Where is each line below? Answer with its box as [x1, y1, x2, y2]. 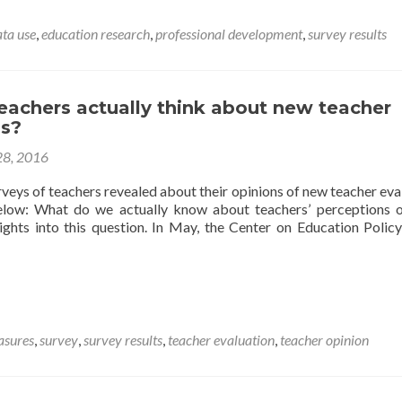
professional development [155, 24, 302, 42]
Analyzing [4, 117, 66, 135]
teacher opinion [280, 330, 369, 348]
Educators [4, 27, 67, 45]
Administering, [4, 81, 94, 99]
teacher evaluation [168, 330, 275, 348]
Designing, [4, 63, 69, 81]
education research [41, 24, 150, 42]
